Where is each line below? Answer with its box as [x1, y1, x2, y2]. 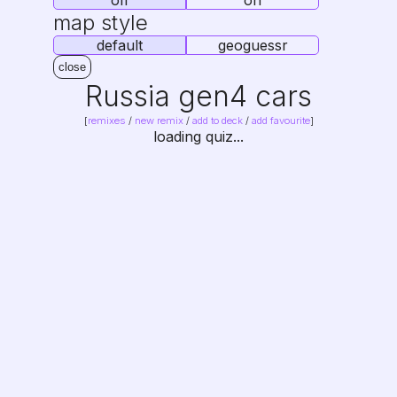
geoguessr [217, 36, 288, 54]
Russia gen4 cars [85, 79, 312, 113]
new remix [134, 114, 183, 127]
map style [53, 10, 148, 35]
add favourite [251, 114, 310, 127]
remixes [87, 114, 126, 127]
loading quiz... [153, 128, 244, 145]
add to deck [191, 114, 243, 127]
